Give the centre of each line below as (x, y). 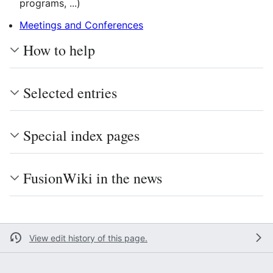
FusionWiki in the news (93, 178)
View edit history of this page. (88, 238)
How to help (59, 50)
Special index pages (81, 135)
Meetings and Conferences (81, 25)
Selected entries (70, 92)
